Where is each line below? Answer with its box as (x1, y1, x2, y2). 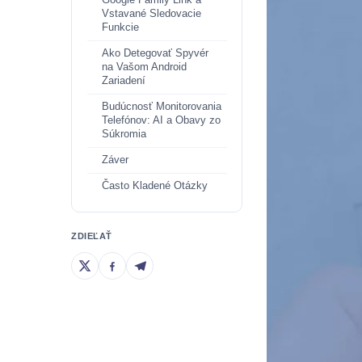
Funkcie (102, 22, 139, 33)
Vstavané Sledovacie (102, 8, 201, 19)
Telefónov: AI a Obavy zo (102, 115, 221, 126)
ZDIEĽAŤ (71, 231, 112, 241)
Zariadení (102, 75, 145, 86)
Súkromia (102, 128, 146, 140)
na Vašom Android (102, 61, 187, 73)
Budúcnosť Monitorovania (102, 101, 221, 112)
